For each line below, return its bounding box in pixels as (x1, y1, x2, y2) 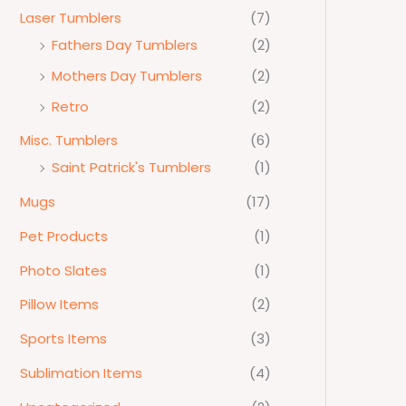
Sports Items (20, 329, 107, 349)
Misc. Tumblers (20, 130, 118, 150)
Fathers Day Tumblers (52, 35, 198, 55)
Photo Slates (20, 260, 107, 280)
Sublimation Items (20, 362, 142, 382)
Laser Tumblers (20, 8, 121, 28)
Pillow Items (20, 295, 99, 314)
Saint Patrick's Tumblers (52, 158, 211, 178)
